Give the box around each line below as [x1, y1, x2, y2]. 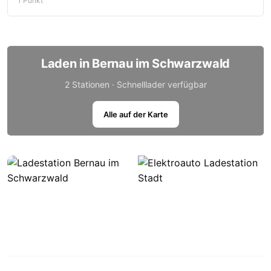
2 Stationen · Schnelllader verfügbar [64, 79, 207, 90]
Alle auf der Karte [103, 109, 168, 119]
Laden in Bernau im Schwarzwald [41, 56, 230, 71]
